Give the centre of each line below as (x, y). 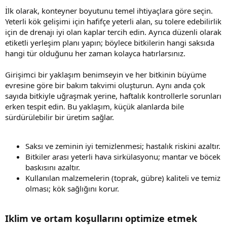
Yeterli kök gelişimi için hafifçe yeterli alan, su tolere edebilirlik (113, 21)
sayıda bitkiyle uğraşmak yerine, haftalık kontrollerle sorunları (113, 96)
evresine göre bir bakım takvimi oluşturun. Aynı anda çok (105, 85)
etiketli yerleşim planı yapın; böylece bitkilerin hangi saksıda (110, 42)
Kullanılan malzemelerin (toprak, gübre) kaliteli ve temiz (123, 178)
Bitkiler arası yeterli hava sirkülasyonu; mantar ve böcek (123, 156)
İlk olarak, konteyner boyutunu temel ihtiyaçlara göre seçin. (109, 10)
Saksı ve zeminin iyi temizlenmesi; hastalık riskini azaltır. (123, 146)
